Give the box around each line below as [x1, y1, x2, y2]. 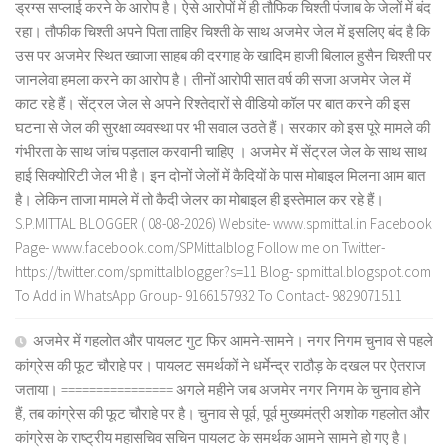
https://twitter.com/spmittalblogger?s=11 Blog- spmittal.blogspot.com [15, 262, 431, 282]
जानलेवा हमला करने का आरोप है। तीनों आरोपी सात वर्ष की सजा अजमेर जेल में [15, 70, 411, 90]
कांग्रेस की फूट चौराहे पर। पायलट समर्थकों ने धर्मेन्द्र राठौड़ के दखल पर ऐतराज [15, 356, 426, 376]
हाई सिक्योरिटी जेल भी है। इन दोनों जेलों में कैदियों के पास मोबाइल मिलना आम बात [15, 166, 425, 186]
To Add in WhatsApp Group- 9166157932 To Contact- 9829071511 [15, 286, 402, 306]
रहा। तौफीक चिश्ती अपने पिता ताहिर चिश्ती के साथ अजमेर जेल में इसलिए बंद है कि [15, 22, 430, 42]
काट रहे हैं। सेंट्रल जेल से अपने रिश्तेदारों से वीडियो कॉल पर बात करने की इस [15, 94, 410, 114]
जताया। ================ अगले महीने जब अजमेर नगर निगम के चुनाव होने [15, 380, 421, 400]
